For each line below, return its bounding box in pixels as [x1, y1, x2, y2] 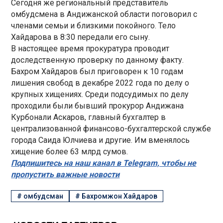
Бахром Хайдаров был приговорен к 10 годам [11, 66, 184, 76]
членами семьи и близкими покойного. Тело [11, 20, 176, 30]
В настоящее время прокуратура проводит [11, 43, 170, 53]
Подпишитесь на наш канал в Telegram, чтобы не [11, 158, 197, 168]
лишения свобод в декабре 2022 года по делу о [11, 78, 190, 88]
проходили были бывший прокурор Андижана [11, 101, 184, 111]
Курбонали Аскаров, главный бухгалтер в [11, 112, 166, 122]
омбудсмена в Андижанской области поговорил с [11, 9, 198, 19]
